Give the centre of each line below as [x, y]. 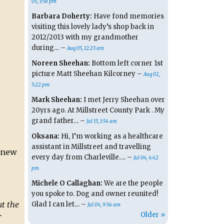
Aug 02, [151, 74]
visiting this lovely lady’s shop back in [92, 27]
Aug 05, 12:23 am [85, 48]
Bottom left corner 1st [126, 63]
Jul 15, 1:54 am [101, 121]
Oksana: [45, 136]
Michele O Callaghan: [67, 183]
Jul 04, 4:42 [146, 158]
